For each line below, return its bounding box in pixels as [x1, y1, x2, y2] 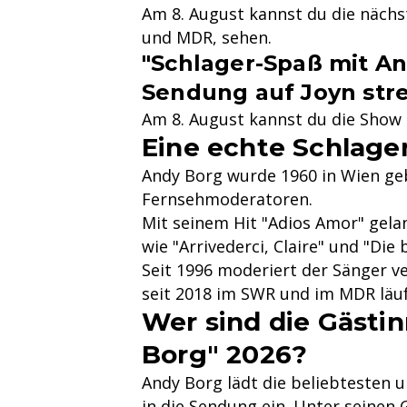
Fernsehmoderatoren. [142, 187, 313, 210]
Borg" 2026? [142, 338, 308, 370]
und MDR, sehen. [142, 25, 272, 48]
